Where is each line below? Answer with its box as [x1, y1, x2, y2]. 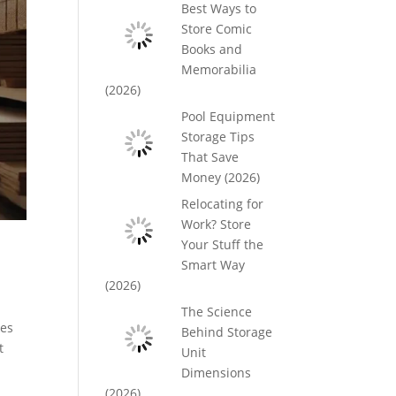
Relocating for [180, 195, 263, 212]
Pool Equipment [180, 108, 275, 125]
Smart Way [180, 256, 245, 273]
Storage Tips [180, 128, 255, 145]
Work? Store [180, 216, 251, 232]
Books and [180, 41, 242, 57]
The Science [180, 303, 252, 320]
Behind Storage [180, 324, 272, 340]
